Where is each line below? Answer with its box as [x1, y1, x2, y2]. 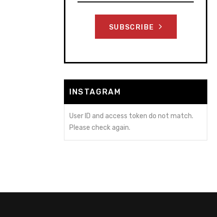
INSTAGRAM [69, 87, 121, 96]
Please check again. [69, 124, 130, 132]
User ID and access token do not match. [69, 112, 193, 120]
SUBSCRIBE [108, 23, 156, 31]
